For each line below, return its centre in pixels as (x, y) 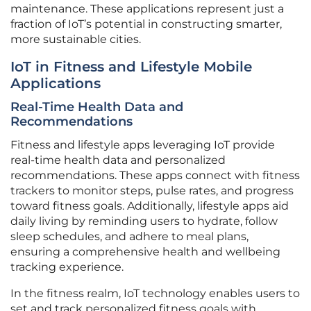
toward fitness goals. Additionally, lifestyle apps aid (150, 206)
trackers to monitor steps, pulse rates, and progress (152, 191)
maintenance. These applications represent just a (147, 9)
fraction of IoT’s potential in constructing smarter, (146, 24)
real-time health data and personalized (118, 160)
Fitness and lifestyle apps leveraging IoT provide (143, 145)
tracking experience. (67, 267)
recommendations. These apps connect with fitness (155, 176)
